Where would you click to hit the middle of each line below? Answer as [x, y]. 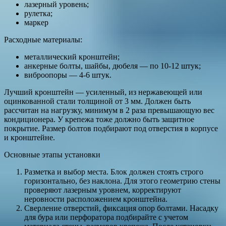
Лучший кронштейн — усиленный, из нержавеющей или [103, 92]
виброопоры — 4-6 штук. [68, 75]
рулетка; [38, 14]
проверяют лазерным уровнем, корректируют [103, 190]
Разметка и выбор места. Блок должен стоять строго [114, 172]
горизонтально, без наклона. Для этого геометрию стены [122, 181]
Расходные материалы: [44, 40]
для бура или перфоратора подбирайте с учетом [106, 217]
